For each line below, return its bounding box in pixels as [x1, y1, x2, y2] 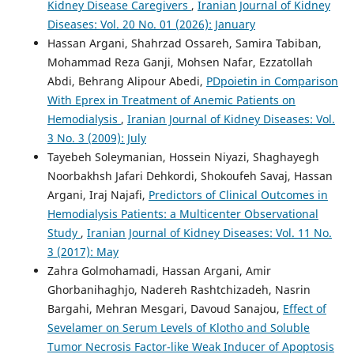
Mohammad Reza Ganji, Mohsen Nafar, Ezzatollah [47, 54, 313, 70]
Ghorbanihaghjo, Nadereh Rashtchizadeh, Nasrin [47, 281, 311, 297]
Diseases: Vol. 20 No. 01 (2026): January [47, 16, 255, 32]
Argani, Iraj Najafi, [47, 186, 149, 202]
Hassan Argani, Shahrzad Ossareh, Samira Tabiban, [47, 35, 322, 51]
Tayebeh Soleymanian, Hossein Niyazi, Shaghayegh [47, 149, 319, 164]
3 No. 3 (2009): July [47, 130, 146, 145]
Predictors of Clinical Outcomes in [148, 186, 328, 202]
